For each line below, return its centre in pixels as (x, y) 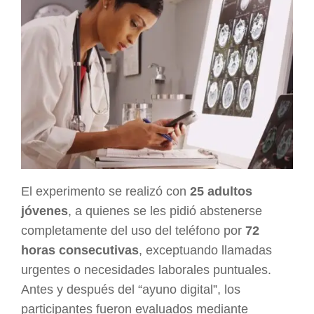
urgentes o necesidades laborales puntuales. (146, 269)
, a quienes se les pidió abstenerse (165, 211)
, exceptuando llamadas (205, 250)
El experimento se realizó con (105, 191)
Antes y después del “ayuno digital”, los (131, 289)
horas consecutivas (80, 250)
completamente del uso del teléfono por (133, 230)
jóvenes (45, 211)
